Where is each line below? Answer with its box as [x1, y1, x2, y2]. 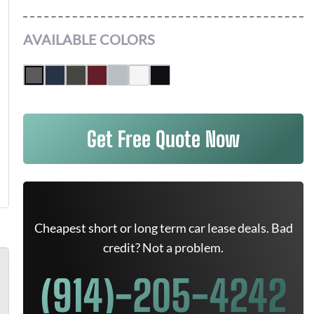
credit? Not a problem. [103, 240, 224, 255]
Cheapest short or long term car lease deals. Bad [34, 220, 293, 235]
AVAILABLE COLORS [23, 31, 155, 48]
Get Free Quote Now [87, 126, 240, 151]
